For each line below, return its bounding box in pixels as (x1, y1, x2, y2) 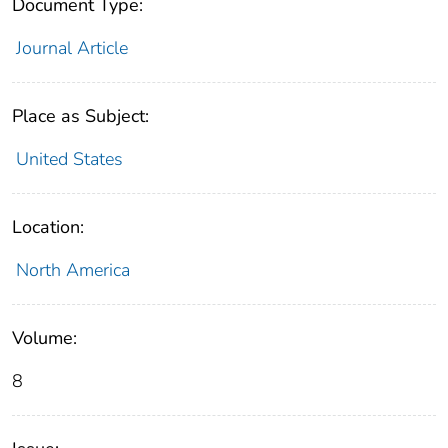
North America (15, 257, 130, 282)
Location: (12, 214, 84, 239)
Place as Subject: (12, 103, 149, 128)
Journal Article (15, 35, 128, 60)
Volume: (12, 325, 77, 350)
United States (15, 146, 123, 171)
